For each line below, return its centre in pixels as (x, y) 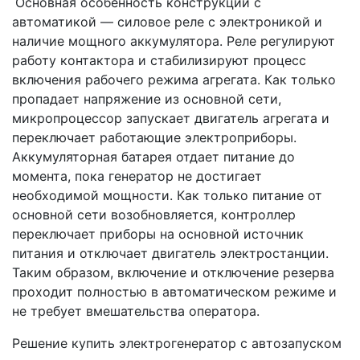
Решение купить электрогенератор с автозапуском (177, 343)
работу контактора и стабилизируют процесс (159, 60)
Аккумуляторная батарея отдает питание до (153, 156)
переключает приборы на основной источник (158, 233)
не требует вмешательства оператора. (136, 311)
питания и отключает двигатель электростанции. (170, 253)
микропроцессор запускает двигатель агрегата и (171, 118)
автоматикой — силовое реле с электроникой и (167, 21)
